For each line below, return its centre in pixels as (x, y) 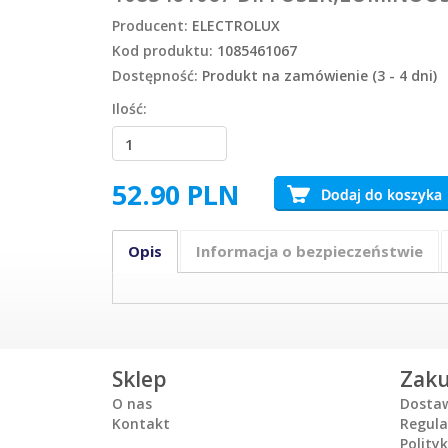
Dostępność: (155, 76)
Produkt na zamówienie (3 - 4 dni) (319, 76)
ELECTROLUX (236, 26)
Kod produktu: (162, 51)
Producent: (150, 26)
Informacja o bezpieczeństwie (309, 251)
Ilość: (129, 109)
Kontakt (141, 424)
